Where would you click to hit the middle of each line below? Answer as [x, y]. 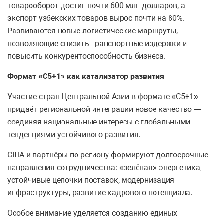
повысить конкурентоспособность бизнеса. [86, 56]
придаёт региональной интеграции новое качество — [104, 109]
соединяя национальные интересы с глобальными [99, 122]
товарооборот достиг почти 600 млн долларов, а [96, 6]
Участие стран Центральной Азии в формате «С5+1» [103, 97]
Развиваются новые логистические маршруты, [93, 31]
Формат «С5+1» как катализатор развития [86, 77]
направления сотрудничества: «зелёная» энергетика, [104, 168]
